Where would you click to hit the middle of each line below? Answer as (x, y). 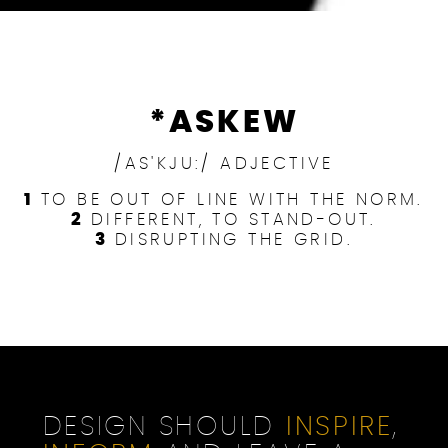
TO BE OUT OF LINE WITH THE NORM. (232, 200)
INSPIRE (339, 427)
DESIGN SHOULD (164, 427)
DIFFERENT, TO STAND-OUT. (234, 220)
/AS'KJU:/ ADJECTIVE (224, 164)
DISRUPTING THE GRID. (233, 240)
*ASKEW (224, 123)
